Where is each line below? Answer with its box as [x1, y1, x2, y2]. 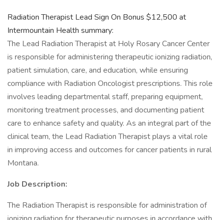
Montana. [7, 158, 39, 168]
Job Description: [7, 179, 67, 190]
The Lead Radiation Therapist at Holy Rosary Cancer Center [7, 38, 210, 49]
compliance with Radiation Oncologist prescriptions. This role [7, 78, 213, 89]
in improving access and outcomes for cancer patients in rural [7, 144, 212, 155]
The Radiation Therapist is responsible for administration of [7, 200, 207, 211]
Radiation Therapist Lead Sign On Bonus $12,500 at [7, 12, 186, 23]
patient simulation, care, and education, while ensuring [7, 65, 188, 76]
